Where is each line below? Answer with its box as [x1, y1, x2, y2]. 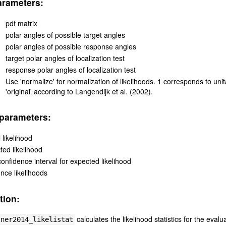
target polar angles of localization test [5, 53, 125, 63]
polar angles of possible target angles [5, 30, 125, 40]
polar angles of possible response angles [5, 41, 136, 51]
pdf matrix [5, 18, 37, 28]
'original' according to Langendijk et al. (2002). [5, 86, 153, 96]
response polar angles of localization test [5, 65, 136, 75]
